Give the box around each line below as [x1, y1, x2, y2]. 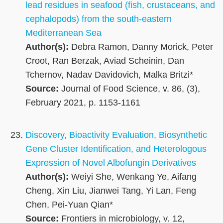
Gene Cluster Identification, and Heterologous [25, 144, 207, 154]
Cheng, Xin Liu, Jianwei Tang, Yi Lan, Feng [25, 186, 196, 196]
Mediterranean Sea [25, 28, 102, 38]
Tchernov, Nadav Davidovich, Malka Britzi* [25, 70, 193, 80]
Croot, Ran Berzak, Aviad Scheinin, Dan [25, 56, 184, 66]
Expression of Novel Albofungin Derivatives [25, 158, 196, 168]
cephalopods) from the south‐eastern [25, 14, 172, 24]
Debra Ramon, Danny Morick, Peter [69, 42, 213, 52]
